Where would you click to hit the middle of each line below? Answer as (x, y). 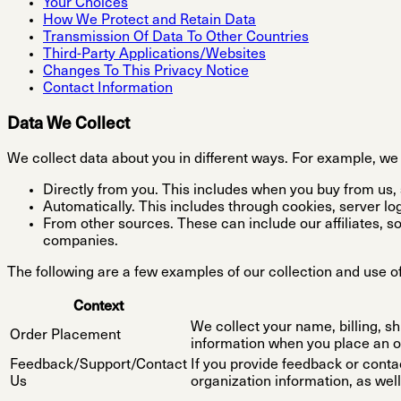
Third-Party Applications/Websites (154, 55)
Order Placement (65, 336)
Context (98, 307)
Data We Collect (68, 124)
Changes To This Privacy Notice (146, 72)
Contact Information (108, 89)
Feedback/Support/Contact (98, 366)
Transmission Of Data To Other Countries (176, 38)
